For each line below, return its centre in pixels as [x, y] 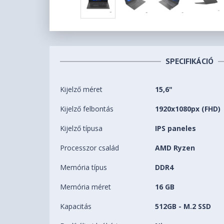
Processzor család [90, 148]
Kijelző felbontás [87, 109]
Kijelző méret [81, 89]
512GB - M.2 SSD [183, 206]
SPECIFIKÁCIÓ [190, 61]
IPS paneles [176, 128]
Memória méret [86, 187]
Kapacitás [76, 206]
